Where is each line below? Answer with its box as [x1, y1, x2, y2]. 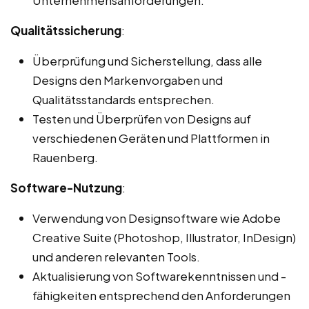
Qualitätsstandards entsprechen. [32, 91, 215, 107]
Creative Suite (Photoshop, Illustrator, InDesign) [32, 229, 296, 245]
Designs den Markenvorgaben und [32, 72, 223, 88]
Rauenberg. [32, 149, 98, 165]
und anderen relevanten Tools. [32, 248, 200, 264]
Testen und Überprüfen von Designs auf [32, 110, 251, 126]
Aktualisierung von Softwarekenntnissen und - [32, 268, 286, 283]
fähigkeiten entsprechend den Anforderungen [32, 287, 290, 303]
